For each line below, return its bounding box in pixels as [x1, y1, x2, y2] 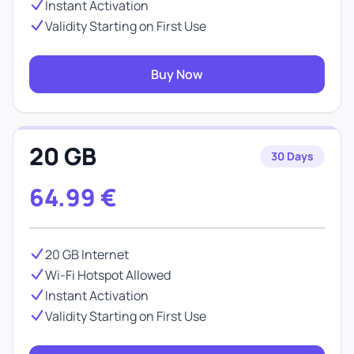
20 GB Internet [45, 246, 129, 263]
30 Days [271, 149, 314, 164]
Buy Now [151, 66, 203, 83]
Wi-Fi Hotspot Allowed [45, 266, 171, 284]
